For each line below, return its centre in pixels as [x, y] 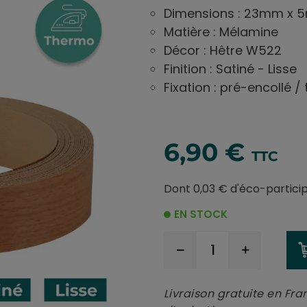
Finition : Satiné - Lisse [230, 69]
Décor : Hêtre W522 [223, 50]
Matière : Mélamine [221, 32]
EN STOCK [200, 214]
